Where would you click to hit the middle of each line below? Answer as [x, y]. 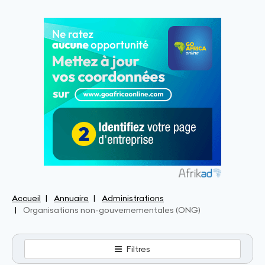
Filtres [138, 249]
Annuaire [71, 198]
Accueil [26, 198]
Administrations [133, 198]
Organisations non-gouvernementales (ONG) [112, 210]
